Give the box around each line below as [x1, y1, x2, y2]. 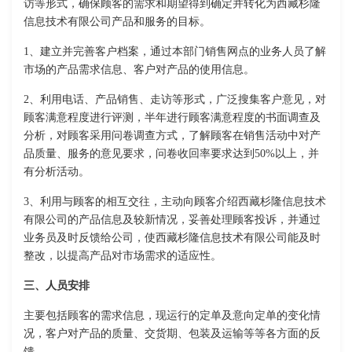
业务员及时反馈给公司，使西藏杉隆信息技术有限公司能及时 [24, 232, 321, 244]
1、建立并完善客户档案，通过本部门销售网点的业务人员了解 [24, 46, 326, 58]
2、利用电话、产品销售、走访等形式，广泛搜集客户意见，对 [24, 93, 326, 106]
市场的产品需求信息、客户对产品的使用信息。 [24, 64, 255, 76]
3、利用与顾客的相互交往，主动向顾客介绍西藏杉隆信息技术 [24, 196, 326, 208]
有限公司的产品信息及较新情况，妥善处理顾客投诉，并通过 [24, 214, 321, 226]
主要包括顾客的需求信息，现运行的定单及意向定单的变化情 [24, 310, 321, 322]
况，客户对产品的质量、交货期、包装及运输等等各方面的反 [24, 328, 321, 340]
